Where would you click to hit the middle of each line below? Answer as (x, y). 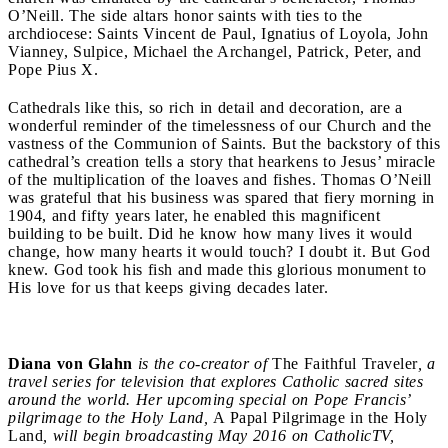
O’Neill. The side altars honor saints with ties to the (185, 15)
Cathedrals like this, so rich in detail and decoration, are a (205, 107)
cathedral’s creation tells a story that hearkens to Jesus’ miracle (222, 161)
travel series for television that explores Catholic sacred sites (215, 381)
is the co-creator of (202, 363)
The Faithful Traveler (345, 363)
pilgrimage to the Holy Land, (110, 417)
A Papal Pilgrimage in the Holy (320, 417)
